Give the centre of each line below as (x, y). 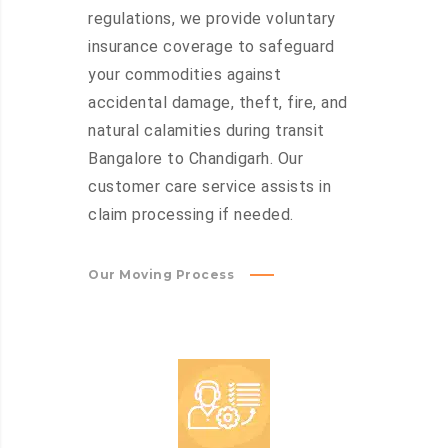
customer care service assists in (209, 187)
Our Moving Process (161, 275)
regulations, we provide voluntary (212, 19)
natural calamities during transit (206, 131)
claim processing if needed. (191, 215)
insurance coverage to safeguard (211, 47)
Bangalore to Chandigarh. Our (195, 159)
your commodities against (184, 75)
